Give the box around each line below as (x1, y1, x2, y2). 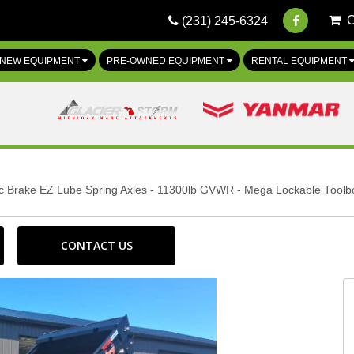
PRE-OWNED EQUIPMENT (107, 55, 227, 66)
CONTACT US (60, 238, 133, 253)
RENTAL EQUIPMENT (251, 55, 349, 66)
